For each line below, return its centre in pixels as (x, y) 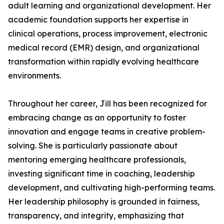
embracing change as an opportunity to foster (97, 117)
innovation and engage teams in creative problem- (107, 131)
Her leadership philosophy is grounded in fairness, (104, 201)
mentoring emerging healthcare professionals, (97, 159)
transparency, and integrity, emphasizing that (96, 215)
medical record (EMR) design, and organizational (104, 47)
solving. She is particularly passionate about (93, 145)
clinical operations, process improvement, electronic (108, 33)
